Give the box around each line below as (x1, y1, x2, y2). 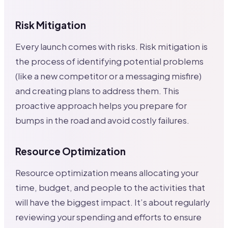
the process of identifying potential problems (15, 55, 204, 67)
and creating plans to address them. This (15, 85, 180, 96)
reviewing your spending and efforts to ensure (15, 211, 202, 222)
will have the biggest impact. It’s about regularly (15, 196, 210, 208)
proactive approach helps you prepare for (15, 100, 187, 111)
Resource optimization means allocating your (15, 167, 199, 178)
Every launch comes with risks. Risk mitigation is (15, 41, 208, 52)
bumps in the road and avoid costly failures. (15, 115, 190, 126)
